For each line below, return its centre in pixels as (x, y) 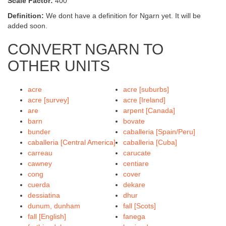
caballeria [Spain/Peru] (159, 132)
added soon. (27, 26)
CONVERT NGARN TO (86, 49)
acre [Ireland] (144, 100)
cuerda (39, 185)
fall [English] (47, 216)
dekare (134, 185)
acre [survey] (48, 100)
